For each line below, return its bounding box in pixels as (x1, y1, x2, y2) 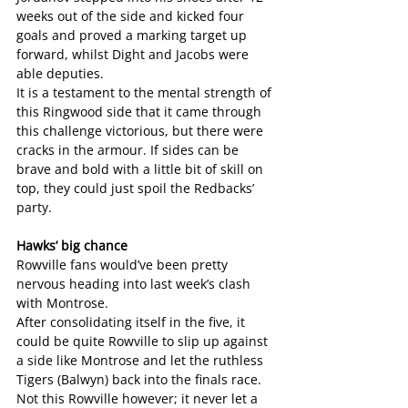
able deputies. (16, 65, 104, 83)
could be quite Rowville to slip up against (16, 332, 271, 351)
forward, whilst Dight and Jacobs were (16, 46, 252, 64)
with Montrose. (16, 294, 108, 312)
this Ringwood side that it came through (16, 103, 265, 121)
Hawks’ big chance (16, 237, 127, 255)
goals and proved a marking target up (16, 26, 250, 45)
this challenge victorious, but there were (16, 122, 267, 140)
